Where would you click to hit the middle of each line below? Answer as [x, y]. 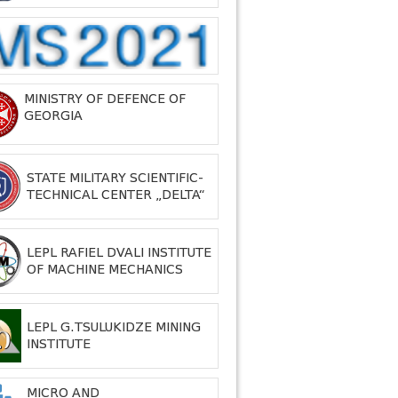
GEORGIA [53, 115]
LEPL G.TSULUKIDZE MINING [114, 327]
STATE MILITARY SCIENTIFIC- [115, 178]
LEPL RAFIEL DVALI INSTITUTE [119, 252]
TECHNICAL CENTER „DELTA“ [116, 195]
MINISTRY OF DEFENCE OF [105, 99]
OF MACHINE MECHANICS [105, 269]
